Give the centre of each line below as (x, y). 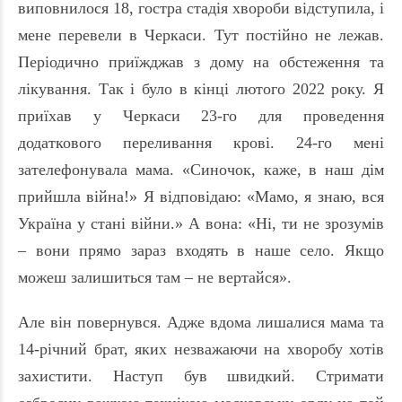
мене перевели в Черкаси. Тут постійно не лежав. (201, 35)
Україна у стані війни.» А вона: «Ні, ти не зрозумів (201, 224)
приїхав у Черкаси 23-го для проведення (201, 116)
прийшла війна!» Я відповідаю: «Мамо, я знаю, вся (201, 197)
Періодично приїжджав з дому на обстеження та (201, 62)
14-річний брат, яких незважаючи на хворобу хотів (201, 350)
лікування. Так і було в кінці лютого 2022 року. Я (201, 89)
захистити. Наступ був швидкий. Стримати (201, 376)
